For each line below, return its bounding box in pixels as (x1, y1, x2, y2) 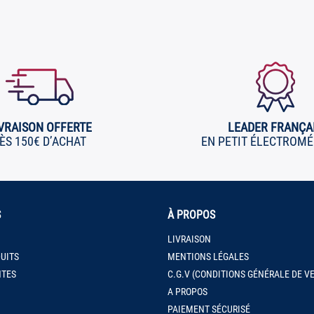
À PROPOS (168, 207, 215, 221)
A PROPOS (168, 285, 207, 297)
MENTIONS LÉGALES (168, 250, 249, 262)
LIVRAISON (168, 233, 211, 245)
